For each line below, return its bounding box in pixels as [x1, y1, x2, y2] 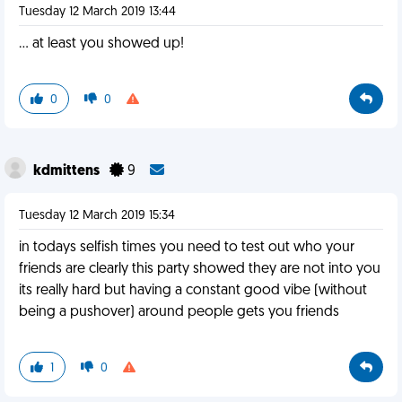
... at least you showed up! [19, 37, 184, 51]
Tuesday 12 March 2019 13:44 [19, 5, 176, 19]
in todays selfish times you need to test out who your [19, 240, 354, 255]
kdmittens [33, 164, 102, 179]
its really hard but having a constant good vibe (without [19, 284, 367, 298]
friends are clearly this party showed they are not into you [19, 262, 380, 276]
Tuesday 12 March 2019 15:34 [19, 209, 175, 223]
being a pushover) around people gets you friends [19, 305, 339, 319]
